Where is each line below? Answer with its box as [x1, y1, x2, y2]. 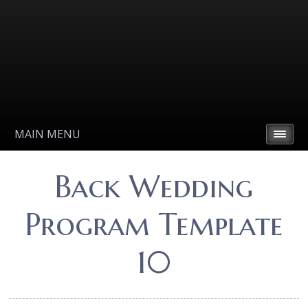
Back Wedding [54, 168, 254, 206]
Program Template [24, 206, 283, 243]
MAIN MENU [14, 126, 81, 142]
